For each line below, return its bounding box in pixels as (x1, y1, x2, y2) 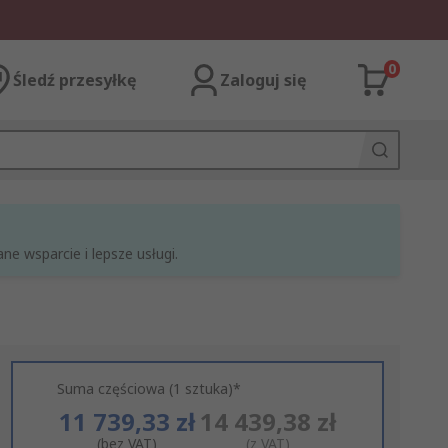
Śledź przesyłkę (13, 69, 136, 91)
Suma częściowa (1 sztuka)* (56, 379, 241, 398)
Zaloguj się (220, 69, 306, 91)
